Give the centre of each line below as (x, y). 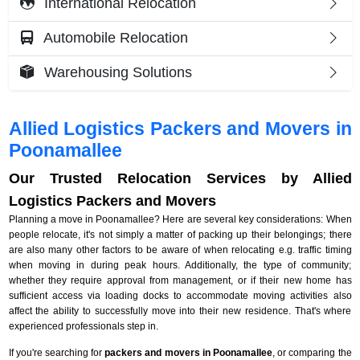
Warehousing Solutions (116, 73)
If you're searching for (57, 352)
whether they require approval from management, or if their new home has (180, 280)
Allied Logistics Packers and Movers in (180, 129)
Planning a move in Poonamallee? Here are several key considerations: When (180, 219)
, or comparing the (312, 352)
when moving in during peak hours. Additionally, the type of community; (180, 265)
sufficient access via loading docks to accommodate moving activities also (180, 295)
